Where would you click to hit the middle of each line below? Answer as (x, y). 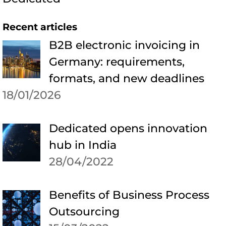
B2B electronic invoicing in (124, 45)
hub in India (82, 145)
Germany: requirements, (117, 62)
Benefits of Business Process (129, 195)
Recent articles (40, 27)
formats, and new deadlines (126, 79)
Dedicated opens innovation (128, 129)
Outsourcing (84, 212)
